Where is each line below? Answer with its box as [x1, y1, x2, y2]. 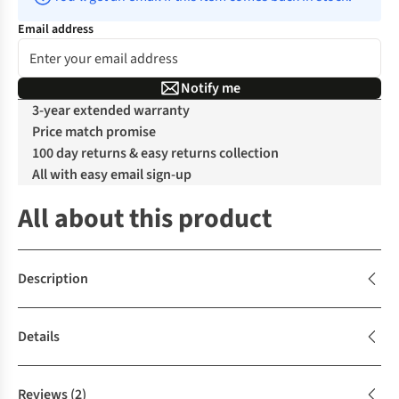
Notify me [180, 78, 240, 98]
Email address [18, 20, 94, 38]
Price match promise [32, 122, 156, 142]
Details [18, 327, 60, 346]
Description [18, 269, 88, 289]
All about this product [18, 199, 272, 238]
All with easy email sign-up [32, 165, 191, 184]
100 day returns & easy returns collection [32, 143, 279, 163]
